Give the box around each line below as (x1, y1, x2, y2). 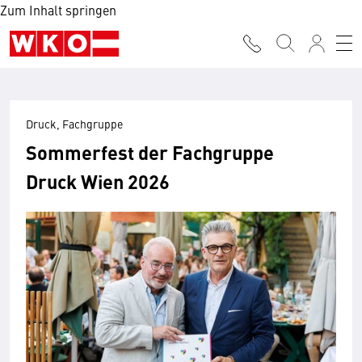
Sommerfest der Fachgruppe (26, 138, 274, 166)
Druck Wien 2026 (26, 167, 170, 195)
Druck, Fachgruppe (26, 116, 123, 132)
